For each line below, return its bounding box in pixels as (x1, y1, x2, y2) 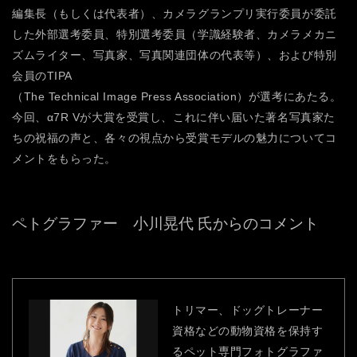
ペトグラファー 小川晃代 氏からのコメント (12, 215, 319, 233)
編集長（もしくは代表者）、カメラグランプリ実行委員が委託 (12, 7, 337, 21)
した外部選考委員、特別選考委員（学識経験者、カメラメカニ (12, 28, 337, 41)
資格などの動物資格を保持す (172, 324, 324, 338)
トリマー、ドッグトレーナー (172, 304, 324, 317)
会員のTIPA (12, 69, 73, 83)
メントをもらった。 (12, 152, 117, 166)
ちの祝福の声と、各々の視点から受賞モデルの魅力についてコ (12, 131, 337, 145)
